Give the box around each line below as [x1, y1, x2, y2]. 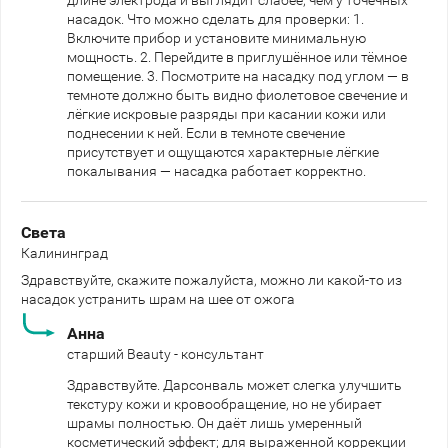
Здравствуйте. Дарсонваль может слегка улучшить [67, 376, 402, 393]
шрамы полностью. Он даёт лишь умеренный [67, 414, 362, 431]
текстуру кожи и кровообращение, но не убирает [67, 395, 382, 412]
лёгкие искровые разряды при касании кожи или [67, 105, 386, 122]
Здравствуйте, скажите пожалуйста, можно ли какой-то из [21, 271, 402, 288]
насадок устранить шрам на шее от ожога [21, 290, 295, 307]
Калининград [21, 244, 108, 261]
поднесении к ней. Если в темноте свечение [67, 124, 345, 141]
